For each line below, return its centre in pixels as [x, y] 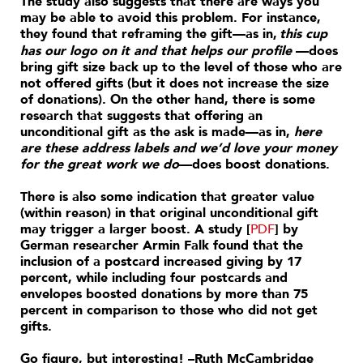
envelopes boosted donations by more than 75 [164, 295]
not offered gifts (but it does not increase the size [175, 84]
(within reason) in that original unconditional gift [169, 214]
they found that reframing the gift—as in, [149, 34]
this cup [303, 34]
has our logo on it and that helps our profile [156, 51]
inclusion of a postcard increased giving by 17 [161, 262]
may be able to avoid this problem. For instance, [171, 18]
